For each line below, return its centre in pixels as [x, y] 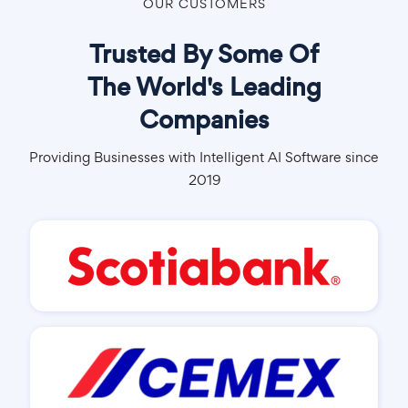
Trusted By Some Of [204, 55]
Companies [204, 120]
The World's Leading [204, 87]
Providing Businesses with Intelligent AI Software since [204, 158]
